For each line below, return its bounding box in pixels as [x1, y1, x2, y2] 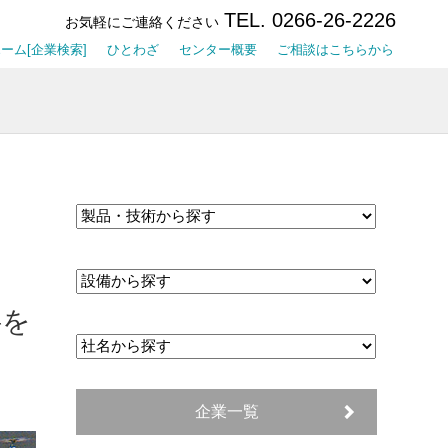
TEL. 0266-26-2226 [224, 9, 396, 31]
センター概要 [179, 42, 257, 57]
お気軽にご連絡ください [65, 14, 219, 30]
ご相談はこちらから [277, 42, 394, 57]
